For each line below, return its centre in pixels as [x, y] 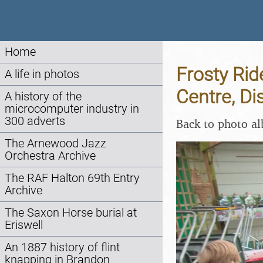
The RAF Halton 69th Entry [72, 178]
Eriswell [24, 225]
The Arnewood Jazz [55, 144]
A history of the [43, 97]
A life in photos [42, 74]
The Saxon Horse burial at [71, 213]
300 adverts [35, 121]
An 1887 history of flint [62, 247]
